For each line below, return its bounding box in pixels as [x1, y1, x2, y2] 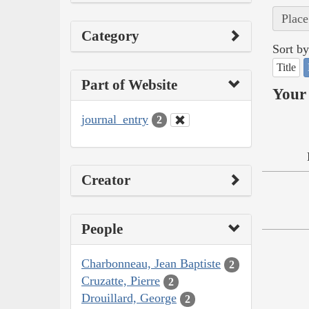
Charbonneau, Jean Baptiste [81, 257, 221, 271]
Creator [81, 172, 130, 189]
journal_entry [81, 112, 148, 126]
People [81, 221, 123, 238]
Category [81, 27, 139, 44]
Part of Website [81, 76, 177, 93]
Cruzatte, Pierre [81, 274, 160, 288]
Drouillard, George [81, 291, 177, 306]
